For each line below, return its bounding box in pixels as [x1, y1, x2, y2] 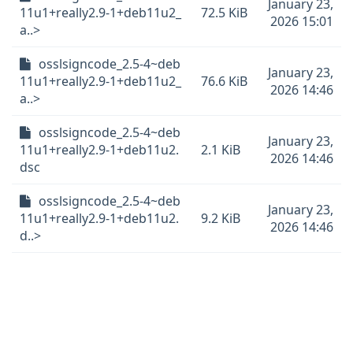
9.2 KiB [201, 210, 240, 227]
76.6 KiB [201, 72, 247, 90]
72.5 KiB [201, 4, 247, 21]
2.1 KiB [201, 141, 240, 158]
